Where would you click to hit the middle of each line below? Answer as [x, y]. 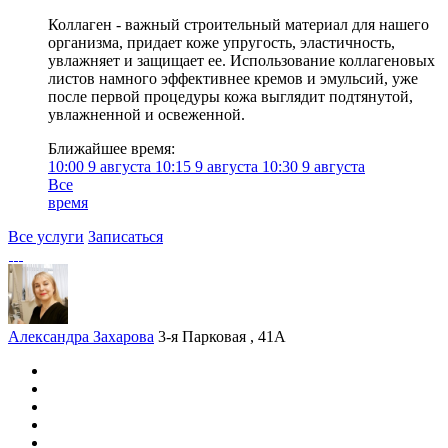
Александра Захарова [81, 336]
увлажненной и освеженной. [146, 114]
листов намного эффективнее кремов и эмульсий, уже [233, 78]
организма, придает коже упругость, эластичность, [221, 42]
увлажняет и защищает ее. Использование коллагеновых [241, 60]
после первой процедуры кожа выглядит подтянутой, [230, 96]
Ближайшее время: [111, 148]
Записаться [125, 236]
